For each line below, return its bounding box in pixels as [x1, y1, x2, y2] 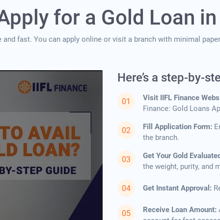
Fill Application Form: [143, 122, 212, 132]
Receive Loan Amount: [143, 205, 217, 215]
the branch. [143, 133, 179, 142]
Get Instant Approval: [143, 184, 212, 193]
